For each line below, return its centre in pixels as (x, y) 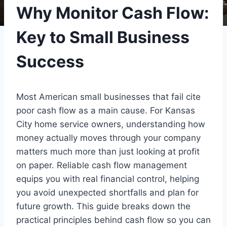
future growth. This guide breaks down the (103, 206)
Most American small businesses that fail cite (108, 97)
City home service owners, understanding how (111, 124)
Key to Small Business (103, 37)
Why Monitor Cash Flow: (113, 13)
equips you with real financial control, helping (108, 179)
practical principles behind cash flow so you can (113, 220)
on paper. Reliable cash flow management (102, 165)
